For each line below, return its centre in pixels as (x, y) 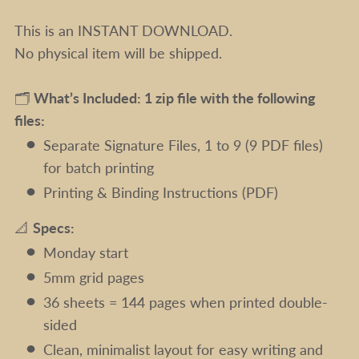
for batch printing (99, 167)
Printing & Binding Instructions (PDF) (161, 192)
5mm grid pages (94, 277)
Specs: (53, 228)
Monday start (86, 252)
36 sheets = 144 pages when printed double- (186, 302)
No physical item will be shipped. (118, 53)
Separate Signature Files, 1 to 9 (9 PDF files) (184, 145)
